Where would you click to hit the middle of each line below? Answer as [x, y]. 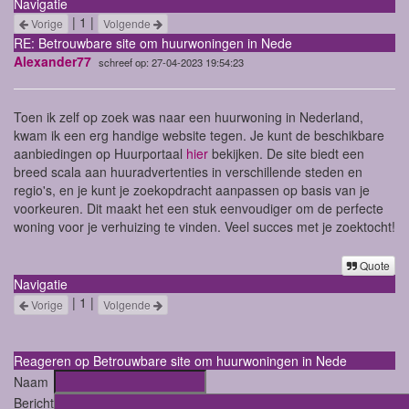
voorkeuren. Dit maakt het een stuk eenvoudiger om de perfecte [199, 209]
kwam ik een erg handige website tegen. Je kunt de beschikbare [199, 136]
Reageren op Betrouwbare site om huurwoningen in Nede [180, 360]
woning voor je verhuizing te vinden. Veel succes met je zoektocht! [204, 227]
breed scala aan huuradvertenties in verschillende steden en [188, 172]
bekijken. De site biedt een [286, 154]
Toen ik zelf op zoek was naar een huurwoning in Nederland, [189, 117]
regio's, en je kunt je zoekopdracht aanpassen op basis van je [192, 190]
